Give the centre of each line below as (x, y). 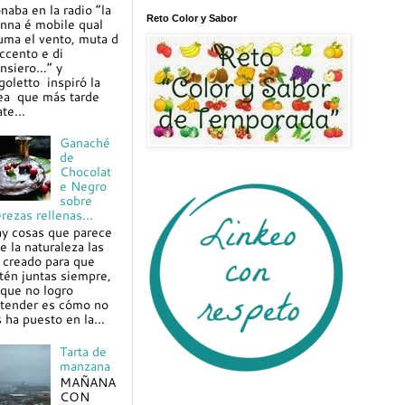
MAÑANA (88, 382)
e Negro (84, 186)
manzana (85, 365)
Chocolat (86, 172)
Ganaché (85, 143)
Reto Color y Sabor (192, 18)
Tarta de (84, 351)
